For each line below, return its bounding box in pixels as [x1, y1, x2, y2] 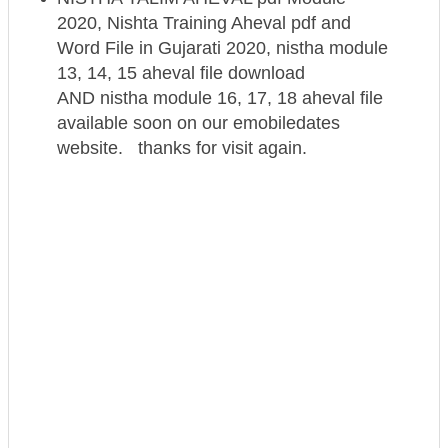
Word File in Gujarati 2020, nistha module [57, 37, 388, 58]
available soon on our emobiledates [57, 112, 340, 133]
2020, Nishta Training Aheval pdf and [57, 12, 351, 33]
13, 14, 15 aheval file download [57, 62, 305, 83]
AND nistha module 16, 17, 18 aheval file [57, 87, 383, 108]
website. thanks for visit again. [57, 137, 307, 158]
